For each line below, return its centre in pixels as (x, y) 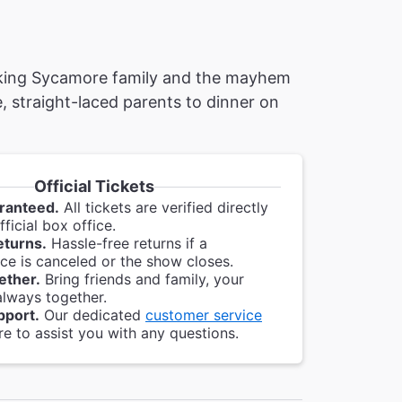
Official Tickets (94, 186)
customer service (204, 315)
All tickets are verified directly (164, 207)
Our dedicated (92, 315)
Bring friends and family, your (142, 279)
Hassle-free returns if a (127, 243)
